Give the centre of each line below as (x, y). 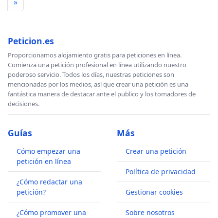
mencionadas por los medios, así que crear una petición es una (98, 84)
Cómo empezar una (48, 151)
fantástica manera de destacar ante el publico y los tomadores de (102, 94)
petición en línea (44, 162)
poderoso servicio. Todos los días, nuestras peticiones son (91, 75)
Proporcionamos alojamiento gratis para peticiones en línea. (95, 55)
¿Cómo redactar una (49, 182)
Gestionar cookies (154, 192)
